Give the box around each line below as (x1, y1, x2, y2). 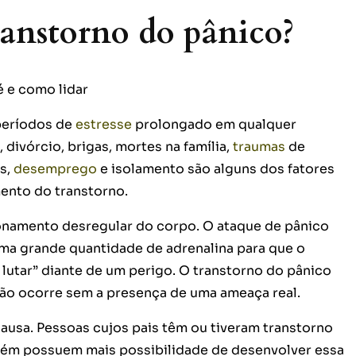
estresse (75, 115, 132, 133)
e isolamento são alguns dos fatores (97, 160, 335, 177)
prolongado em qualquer (132, 115, 296, 133)
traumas (233, 137, 285, 155)
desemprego (14, 160, 97, 177)
